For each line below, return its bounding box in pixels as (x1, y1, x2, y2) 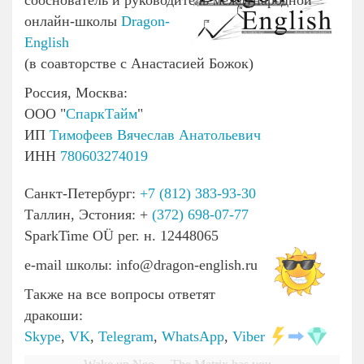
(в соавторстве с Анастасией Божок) (24, 55, 253, 72)
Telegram (98, 328, 154, 345)
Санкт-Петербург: (24, 185, 140, 202)
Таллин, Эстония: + (24, 206, 152, 223)
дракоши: (24, 307, 83, 324)
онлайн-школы (24, 13, 121, 30)
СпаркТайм (66, 106, 137, 123)
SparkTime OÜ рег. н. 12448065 (24, 227, 219, 245)
